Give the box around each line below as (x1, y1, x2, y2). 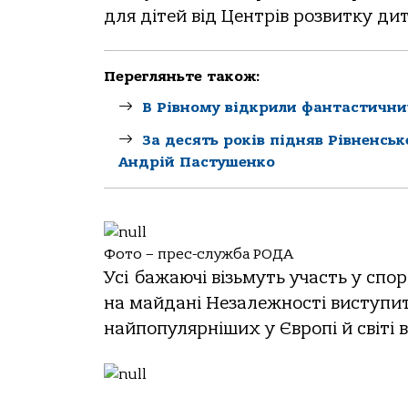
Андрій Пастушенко (118, 154, 275, 171)
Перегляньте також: (104, 67, 260, 85)
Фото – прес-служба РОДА (104, 246, 293, 263)
